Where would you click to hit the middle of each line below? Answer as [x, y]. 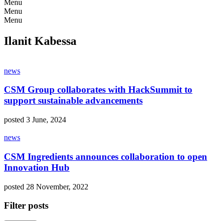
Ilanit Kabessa [40, 41]
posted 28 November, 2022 [46, 186]
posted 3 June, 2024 [35, 120]
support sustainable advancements [73, 101]
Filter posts [26, 206]
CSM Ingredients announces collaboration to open [106, 156]
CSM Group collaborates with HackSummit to [98, 90]
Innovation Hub [37, 167]
